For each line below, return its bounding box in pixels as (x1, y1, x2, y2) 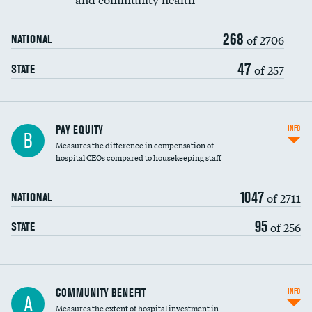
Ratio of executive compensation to (11, 281, 137, 294)
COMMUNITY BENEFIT (56, 286, 146, 299)
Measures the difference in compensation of (56, 139, 214, 151)
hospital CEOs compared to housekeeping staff (56, 151, 221, 164)
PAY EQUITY (56, 123, 103, 136)
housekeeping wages (11, 294, 86, 306)
